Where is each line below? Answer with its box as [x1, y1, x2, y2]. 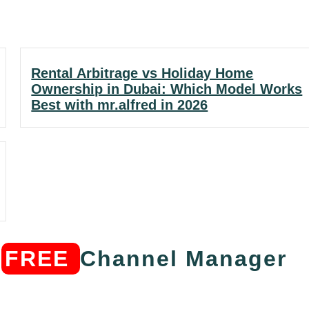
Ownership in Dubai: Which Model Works [31, 81, 303, 97]
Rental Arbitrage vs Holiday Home [31, 65, 254, 81]
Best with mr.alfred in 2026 [31, 97, 208, 112]
